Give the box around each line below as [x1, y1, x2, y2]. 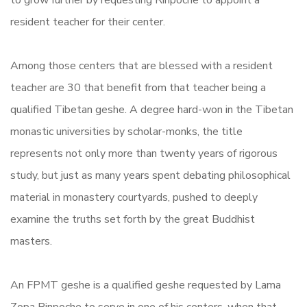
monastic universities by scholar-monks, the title [10, 124, 243, 139]
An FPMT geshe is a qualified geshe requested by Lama [10, 278, 281, 293]
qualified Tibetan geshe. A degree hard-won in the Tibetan [10, 102, 293, 117]
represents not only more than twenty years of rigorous [10, 146, 278, 161]
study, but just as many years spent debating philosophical [10, 168, 291, 183]
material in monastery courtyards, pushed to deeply [10, 190, 258, 205]
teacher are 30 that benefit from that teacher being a [10, 80, 266, 95]
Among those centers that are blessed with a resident [10, 58, 273, 73]
